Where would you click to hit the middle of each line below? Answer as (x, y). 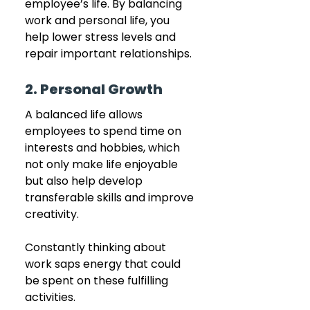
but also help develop (85, 181)
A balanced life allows (85, 114)
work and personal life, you (99, 20)
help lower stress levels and (102, 37)
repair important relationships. (108, 53)
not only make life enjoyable (103, 164)
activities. (50, 297)
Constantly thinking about (97, 247)
